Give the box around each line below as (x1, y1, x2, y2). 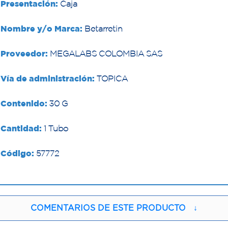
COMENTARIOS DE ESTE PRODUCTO (31, 203, 186, 213)
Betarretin (82, 24, 123, 34)
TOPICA (95, 74, 128, 83)
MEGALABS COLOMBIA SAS (48, 49, 163, 59)
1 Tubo (42, 124, 69, 133)
